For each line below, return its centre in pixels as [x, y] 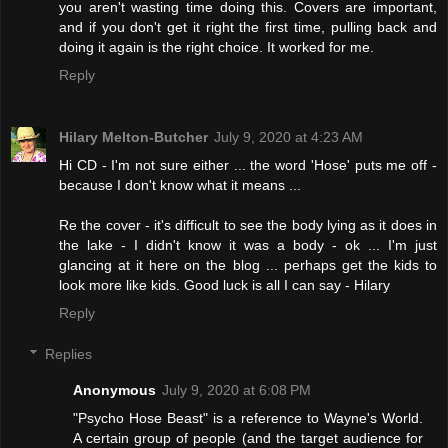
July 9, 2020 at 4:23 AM [288, 136]
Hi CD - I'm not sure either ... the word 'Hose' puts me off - [248, 164]
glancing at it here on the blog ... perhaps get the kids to [248, 264]
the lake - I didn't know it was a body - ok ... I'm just [248, 244]
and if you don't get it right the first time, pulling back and [248, 26]
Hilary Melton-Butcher [133, 136]
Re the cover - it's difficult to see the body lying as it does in [248, 224]
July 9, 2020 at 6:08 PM [237, 390]
